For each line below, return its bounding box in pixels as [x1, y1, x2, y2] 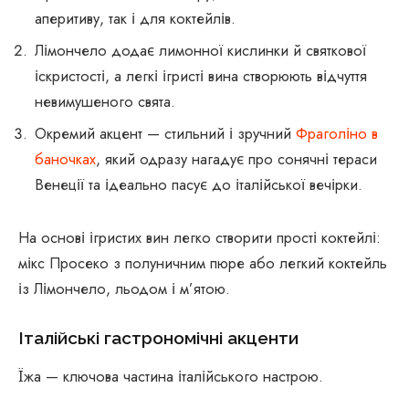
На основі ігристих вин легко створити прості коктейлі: [18, 226, 381, 249]
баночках [35, 148, 96, 171]
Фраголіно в [296, 122, 378, 145]
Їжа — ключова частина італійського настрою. [18, 365, 323, 388]
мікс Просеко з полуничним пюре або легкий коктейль [18, 252, 387, 275]
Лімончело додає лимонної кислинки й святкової [35, 39, 366, 62]
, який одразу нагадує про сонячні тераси [96, 148, 377, 171]
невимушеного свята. [35, 90, 175, 113]
